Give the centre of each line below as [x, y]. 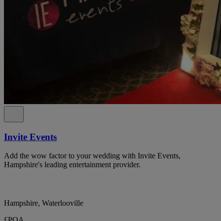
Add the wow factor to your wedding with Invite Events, [92, 156]
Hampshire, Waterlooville [44, 203]
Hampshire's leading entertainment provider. [72, 165]
